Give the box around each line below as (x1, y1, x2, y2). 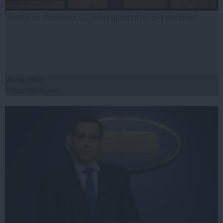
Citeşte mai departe (6, 87, 59, 95)
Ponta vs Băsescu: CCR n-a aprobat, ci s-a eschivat (7, 12, 198, 23)
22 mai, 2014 (6, 76, 42, 84)
